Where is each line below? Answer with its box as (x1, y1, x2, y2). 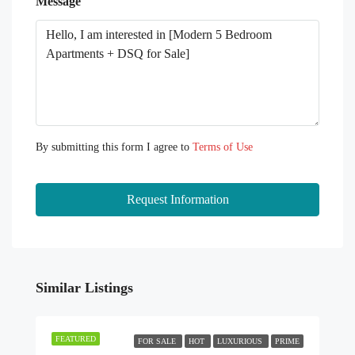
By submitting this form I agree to (36, 141, 193, 154)
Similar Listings (36, 280, 133, 296)
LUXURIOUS (217, 337, 265, 346)
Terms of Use (193, 141, 253, 154)
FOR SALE (138, 337, 178, 346)
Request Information (126, 193, 229, 207)
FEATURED (55, 334, 96, 344)
